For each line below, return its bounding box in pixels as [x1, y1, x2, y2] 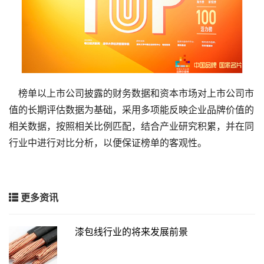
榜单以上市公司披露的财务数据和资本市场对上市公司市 [9, 85, 254, 100]
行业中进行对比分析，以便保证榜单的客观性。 [9, 135, 207, 149]
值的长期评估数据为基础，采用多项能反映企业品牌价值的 [9, 102, 254, 116]
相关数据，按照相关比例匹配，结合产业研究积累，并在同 [9, 118, 254, 133]
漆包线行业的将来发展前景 [75, 224, 188, 238]
